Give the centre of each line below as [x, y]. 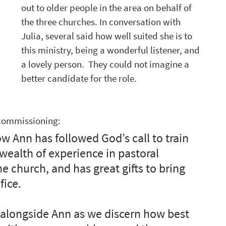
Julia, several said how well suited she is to [108, 36]
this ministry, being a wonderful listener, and [111, 50]
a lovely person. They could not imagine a [106, 64]
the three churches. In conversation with [102, 22]
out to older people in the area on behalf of [107, 8]
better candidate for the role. [79, 78]
